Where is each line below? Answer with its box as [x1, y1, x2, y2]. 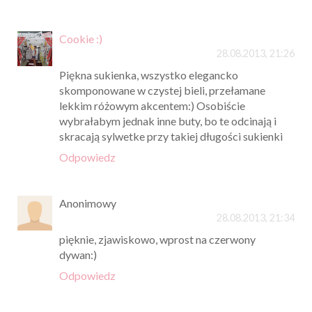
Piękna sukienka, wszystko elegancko [59, 68, 238, 81]
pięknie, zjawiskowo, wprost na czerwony [59, 232, 256, 246]
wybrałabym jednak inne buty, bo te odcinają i [59, 114, 276, 127]
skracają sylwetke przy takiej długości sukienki [59, 129, 283, 143]
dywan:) [59, 247, 97, 261]
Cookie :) [59, 31, 102, 45]
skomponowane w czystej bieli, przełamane [59, 83, 265, 97]
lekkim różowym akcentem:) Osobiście [59, 98, 245, 112]
